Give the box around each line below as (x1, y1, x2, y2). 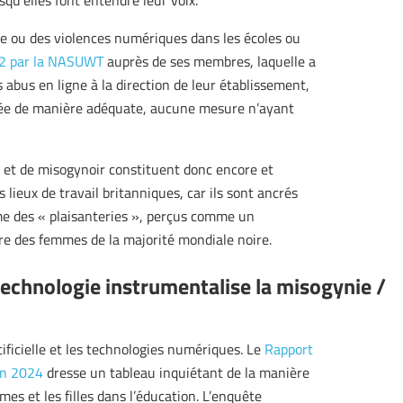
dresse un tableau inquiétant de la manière (43, 363, 309, 383)
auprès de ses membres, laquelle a (103, 51, 316, 72)
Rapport (264, 339, 313, 360)
